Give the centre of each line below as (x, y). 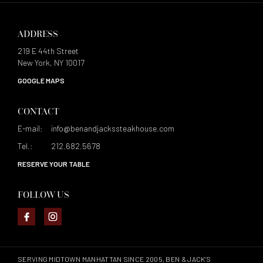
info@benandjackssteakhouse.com (113, 128)
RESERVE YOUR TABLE (54, 163)
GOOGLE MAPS (41, 80)
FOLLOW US (43, 194)
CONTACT (38, 111)
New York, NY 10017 (51, 62)
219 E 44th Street (48, 50)
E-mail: (30, 128)
